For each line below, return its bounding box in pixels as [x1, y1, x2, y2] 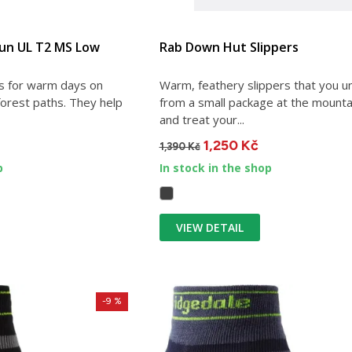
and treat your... [159, 112, 244, 128]
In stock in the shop [159, 160, 272, 176]
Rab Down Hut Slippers [159, 38, 299, 57]
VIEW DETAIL [175, 220, 244, 236]
